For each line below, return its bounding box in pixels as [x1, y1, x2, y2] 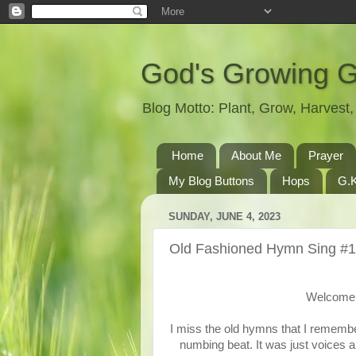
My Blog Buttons [168, 174, 254, 188]
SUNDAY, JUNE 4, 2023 [168, 211, 281, 223]
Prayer [308, 149, 344, 163]
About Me [230, 149, 281, 163]
